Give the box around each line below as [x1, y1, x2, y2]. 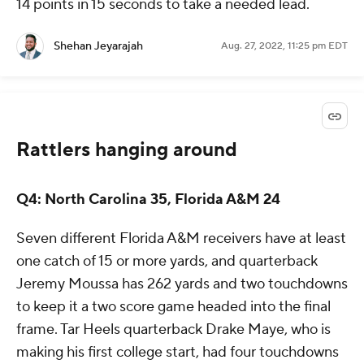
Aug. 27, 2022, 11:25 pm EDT [221, 39, 348, 52]
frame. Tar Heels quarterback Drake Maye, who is [16, 319, 331, 339]
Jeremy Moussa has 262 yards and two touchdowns [16, 274, 348, 293]
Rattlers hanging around [16, 136, 237, 162]
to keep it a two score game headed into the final [16, 297, 331, 316]
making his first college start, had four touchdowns [16, 342, 339, 362]
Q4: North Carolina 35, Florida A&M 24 [16, 189, 280, 209]
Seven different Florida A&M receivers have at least [16, 228, 346, 248]
